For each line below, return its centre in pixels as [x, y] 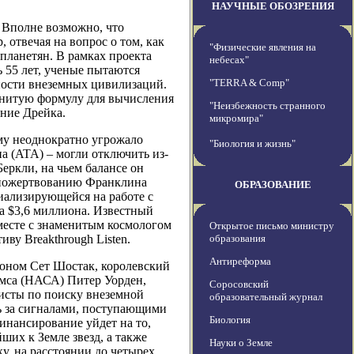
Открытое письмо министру [272, 226]
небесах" [229, 60]
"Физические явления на [263, 47]
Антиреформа [240, 262]
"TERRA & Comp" [249, 83]
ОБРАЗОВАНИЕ [273, 185]
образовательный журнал [266, 297]
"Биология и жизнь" [252, 144]
